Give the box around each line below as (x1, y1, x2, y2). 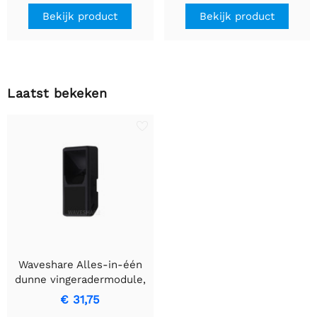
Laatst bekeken (7, 86, 107, 101)
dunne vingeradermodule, (14, 273, 146, 287)
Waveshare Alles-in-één (18, 258, 142, 272)
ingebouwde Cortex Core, (15, 288, 146, 301)
